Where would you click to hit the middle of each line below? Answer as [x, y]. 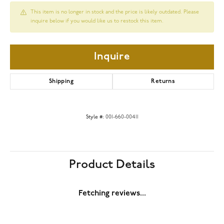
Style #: [95, 117]
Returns [163, 81]
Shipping [61, 81]
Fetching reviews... [112, 193]
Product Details [112, 164]
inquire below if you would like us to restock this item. [97, 21]
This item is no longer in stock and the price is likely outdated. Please [115, 12]
